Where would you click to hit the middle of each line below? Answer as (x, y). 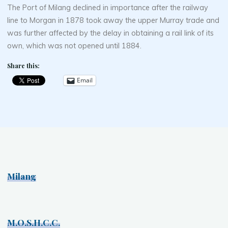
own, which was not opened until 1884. (75, 46)
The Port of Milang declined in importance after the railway (108, 7)
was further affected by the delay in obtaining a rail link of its (111, 33)
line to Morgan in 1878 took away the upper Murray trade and (113, 20)
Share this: (24, 66)
